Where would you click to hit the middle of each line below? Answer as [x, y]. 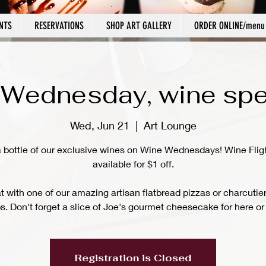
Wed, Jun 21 [99, 126]
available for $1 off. [133, 164]
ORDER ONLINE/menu [229, 26]
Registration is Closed [133, 258]
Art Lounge [170, 126]
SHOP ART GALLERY [139, 26]
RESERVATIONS [59, 26]
